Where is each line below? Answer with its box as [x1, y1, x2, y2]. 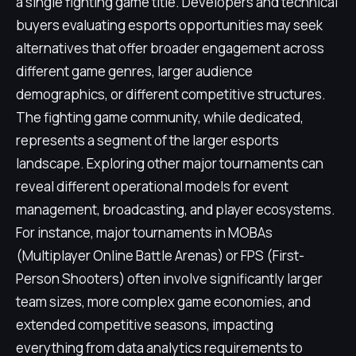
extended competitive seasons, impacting [16, 315, 273, 334]
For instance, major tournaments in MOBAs [16, 223, 273, 242]
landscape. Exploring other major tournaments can [16, 154, 323, 172]
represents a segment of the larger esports [16, 131, 279, 149]
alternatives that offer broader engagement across [16, 39, 324, 57]
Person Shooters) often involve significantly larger [16, 269, 323, 288]
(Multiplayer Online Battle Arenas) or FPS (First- [16, 246, 304, 265]
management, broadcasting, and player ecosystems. [16, 200, 335, 219]
